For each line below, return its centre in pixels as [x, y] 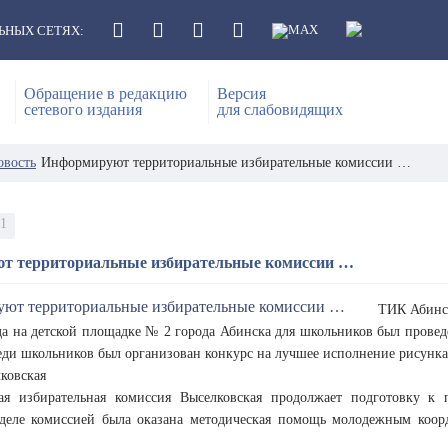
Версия [241, 93]
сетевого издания [83, 109]
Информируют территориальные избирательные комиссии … [226, 162]
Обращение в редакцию [105, 93]
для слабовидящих [280, 109]
